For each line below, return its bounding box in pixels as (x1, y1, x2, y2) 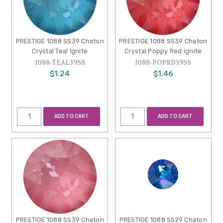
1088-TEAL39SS (34, 58, 85, 67)
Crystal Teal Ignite (32, 47, 88, 55)
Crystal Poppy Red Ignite (124, 47, 202, 55)
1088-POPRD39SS (135, 58, 192, 67)
